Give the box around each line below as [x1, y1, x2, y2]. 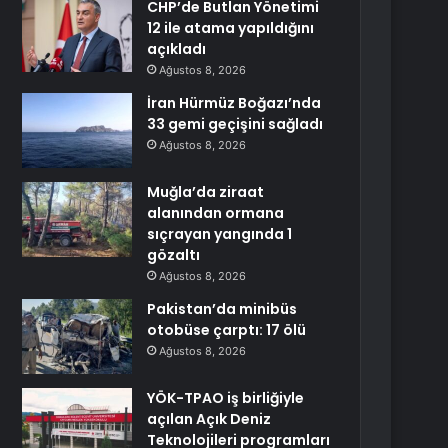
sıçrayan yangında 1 [147, 224, 293, 244]
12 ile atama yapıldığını [147, 18, 315, 38]
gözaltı [147, 245, 201, 265]
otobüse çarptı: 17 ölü [147, 320, 307, 340]
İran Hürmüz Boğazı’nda [147, 93, 322, 113]
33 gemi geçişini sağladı [147, 114, 324, 134]
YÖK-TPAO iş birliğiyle [147, 388, 305, 408]
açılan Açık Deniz [147, 409, 272, 429]
